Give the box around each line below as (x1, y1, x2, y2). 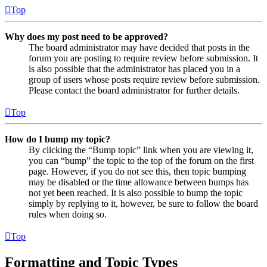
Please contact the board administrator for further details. (29, 85, 240, 95)
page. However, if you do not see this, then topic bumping (29, 166, 246, 176)
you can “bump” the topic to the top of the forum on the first (29, 155, 254, 166)
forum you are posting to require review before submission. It (29, 52, 258, 63)
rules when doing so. (29, 209, 107, 219)
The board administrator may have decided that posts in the (29, 42, 250, 52)
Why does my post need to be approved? (5, 31, 168, 42)
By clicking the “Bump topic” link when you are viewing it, (29, 144, 253, 155)
